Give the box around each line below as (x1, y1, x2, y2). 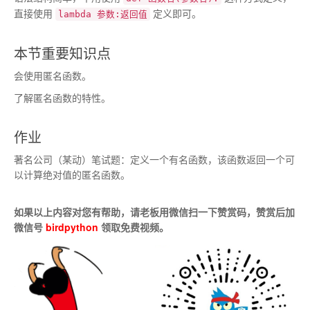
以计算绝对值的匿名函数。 (14, 167, 130, 181)
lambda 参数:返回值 (58, 9, 147, 19)
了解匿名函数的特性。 (14, 91, 111, 104)
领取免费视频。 (98, 220, 169, 234)
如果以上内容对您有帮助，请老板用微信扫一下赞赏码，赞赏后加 (14, 205, 295, 219)
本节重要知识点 (14, 43, 111, 63)
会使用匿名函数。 (14, 69, 91, 82)
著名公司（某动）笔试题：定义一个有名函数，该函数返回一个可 (14, 152, 295, 166)
